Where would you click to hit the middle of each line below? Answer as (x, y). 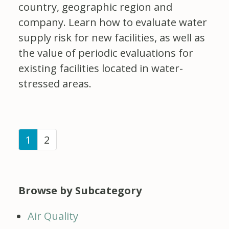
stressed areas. (55, 83)
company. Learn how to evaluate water (113, 22)
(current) (52, 139)
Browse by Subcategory (80, 190)
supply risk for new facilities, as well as (112, 37)
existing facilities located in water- (101, 68)
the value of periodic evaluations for (106, 52)
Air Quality (53, 215)
